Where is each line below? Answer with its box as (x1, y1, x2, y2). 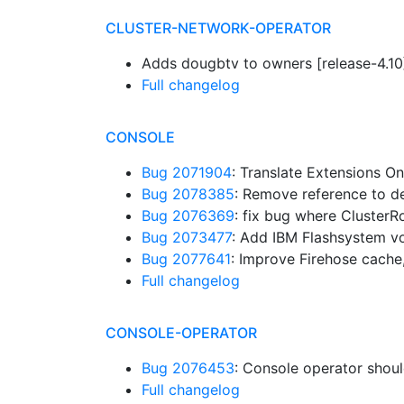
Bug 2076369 (142, 207, 234, 225)
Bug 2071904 (142, 163, 232, 181)
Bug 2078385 (142, 185, 234, 203)
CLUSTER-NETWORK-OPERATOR (106, 19, 331, 37)
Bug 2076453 (142, 359, 234, 377)
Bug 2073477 (142, 228, 232, 246)
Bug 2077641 (142, 250, 231, 268)
